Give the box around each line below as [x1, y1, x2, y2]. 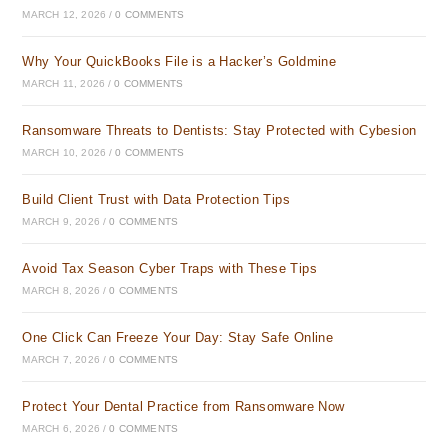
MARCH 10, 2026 [22, 147, 107, 158]
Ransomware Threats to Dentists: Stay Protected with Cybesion [22, 123, 417, 138]
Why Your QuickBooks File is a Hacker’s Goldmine [22, 54, 337, 69]
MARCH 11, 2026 [22, 78, 106, 89]
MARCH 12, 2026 [22, 9, 107, 20]
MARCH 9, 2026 [22, 216, 101, 227]
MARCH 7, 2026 [22, 354, 101, 365]
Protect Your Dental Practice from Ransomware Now [22, 399, 345, 414]
